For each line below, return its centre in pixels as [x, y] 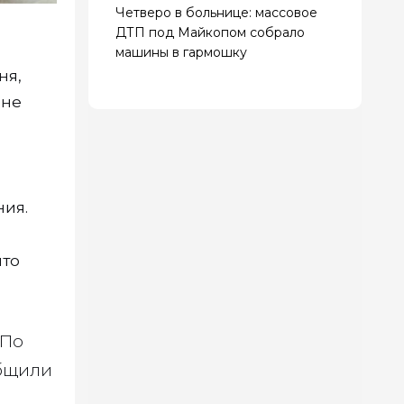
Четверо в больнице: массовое [216, 12]
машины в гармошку [181, 52]
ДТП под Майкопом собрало [210, 32]
